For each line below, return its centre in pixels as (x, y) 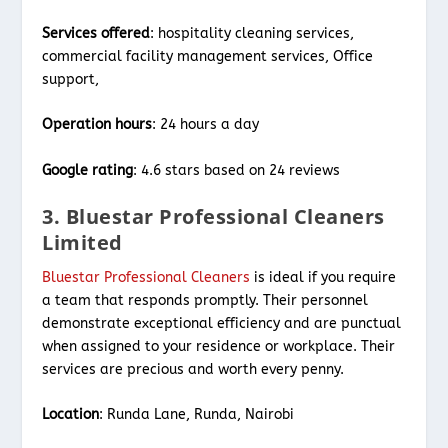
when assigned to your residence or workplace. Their (219, 346)
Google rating (88, 170)
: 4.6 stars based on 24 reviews (237, 170)
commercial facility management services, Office (208, 56)
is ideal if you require (323, 277)
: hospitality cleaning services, (252, 33)
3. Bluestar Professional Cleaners (213, 216)
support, (71, 79)
